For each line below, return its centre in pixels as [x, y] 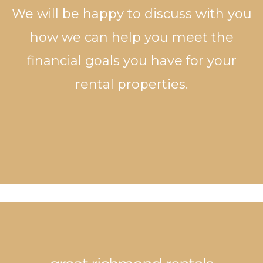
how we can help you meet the [131, 38]
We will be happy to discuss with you [131, 14]
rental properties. [131, 85]
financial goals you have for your [131, 61]
